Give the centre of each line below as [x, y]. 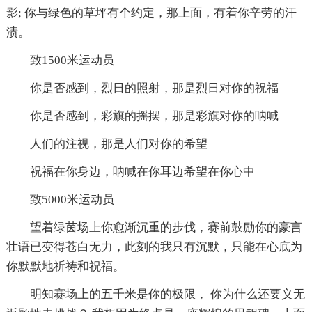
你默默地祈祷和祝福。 [65, 267]
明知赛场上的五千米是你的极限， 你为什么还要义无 [167, 295]
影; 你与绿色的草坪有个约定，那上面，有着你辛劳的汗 [151, 13]
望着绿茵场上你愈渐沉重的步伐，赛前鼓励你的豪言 [166, 228]
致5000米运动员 [72, 200]
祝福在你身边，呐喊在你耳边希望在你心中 [142, 172]
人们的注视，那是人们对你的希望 [118, 144]
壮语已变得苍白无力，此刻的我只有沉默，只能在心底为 [154, 247]
